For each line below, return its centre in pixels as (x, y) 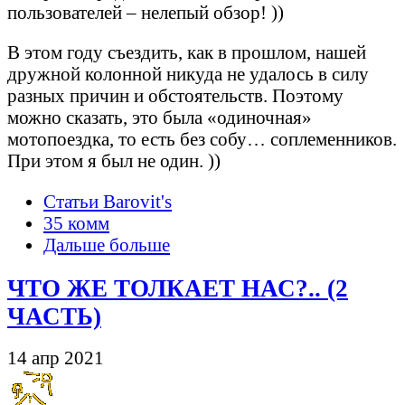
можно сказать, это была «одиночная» (160, 118)
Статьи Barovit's (108, 202)
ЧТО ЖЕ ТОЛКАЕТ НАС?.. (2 (178, 289)
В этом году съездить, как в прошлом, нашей (187, 52)
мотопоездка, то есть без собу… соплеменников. (202, 139)
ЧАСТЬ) (54, 317)
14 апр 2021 (56, 358)
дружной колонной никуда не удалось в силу (188, 74)
